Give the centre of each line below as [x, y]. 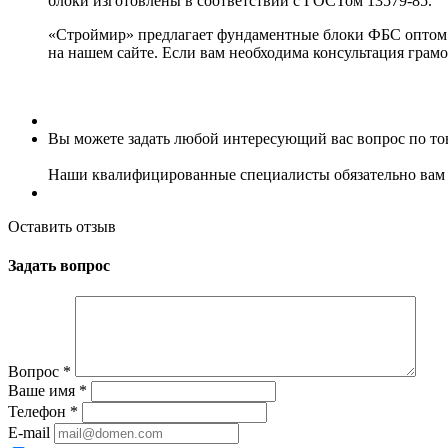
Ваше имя [43, 391]
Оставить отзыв [62, 226]
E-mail [29, 433]
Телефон [39, 412]
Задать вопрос [59, 266]
